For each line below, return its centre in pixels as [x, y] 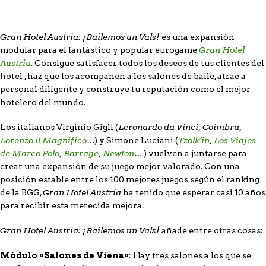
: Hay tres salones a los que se [190, 255]
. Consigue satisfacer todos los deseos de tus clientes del [148, 63]
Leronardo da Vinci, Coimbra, [180, 127]
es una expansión [198, 37]
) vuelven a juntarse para [194, 153]
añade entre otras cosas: [212, 230]
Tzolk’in [194, 140]
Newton [118, 153]
